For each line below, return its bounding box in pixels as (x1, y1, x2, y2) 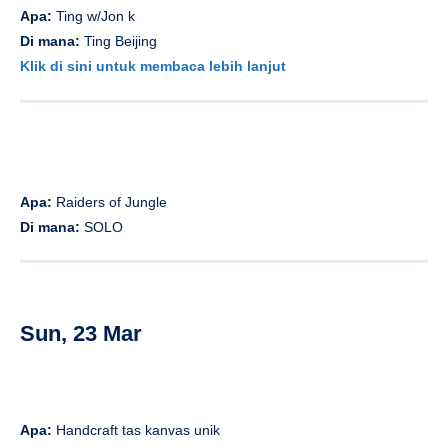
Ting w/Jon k (56, 7, 135, 24)
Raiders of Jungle (56, 193, 167, 210)
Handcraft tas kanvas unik (52, 422, 220, 439)
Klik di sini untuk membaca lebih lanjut (20, 57, 286, 74)
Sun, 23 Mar (20, 321, 142, 347)
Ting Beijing (84, 32, 157, 49)
